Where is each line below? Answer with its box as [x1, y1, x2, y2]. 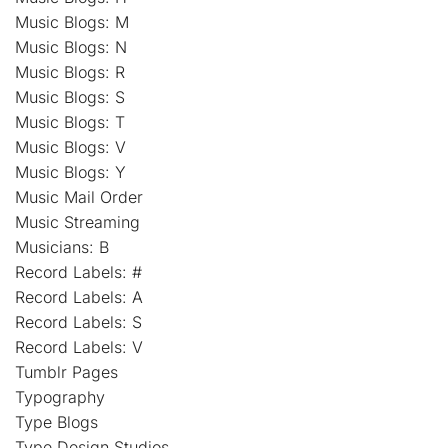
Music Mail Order [15, 187, 143, 208]
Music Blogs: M [15, 12, 129, 33]
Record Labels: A [15, 287, 143, 308]
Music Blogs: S [15, 87, 125, 108]
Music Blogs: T [15, 112, 125, 133]
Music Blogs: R [15, 62, 125, 83]
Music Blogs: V [15, 137, 126, 158]
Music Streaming [15, 212, 140, 233]
